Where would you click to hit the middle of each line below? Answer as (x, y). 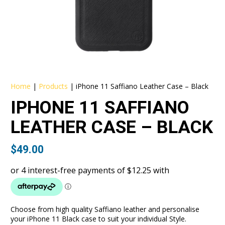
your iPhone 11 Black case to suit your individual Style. (99, 218)
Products (53, 86)
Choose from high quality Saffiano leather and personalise (105, 209)
